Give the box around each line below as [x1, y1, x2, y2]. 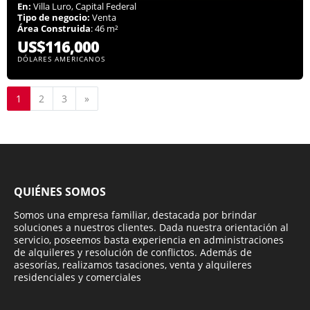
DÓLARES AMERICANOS [17, 54, 105, 64]
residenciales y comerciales [14, 271, 141, 284]
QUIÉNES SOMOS [14, 184, 106, 200]
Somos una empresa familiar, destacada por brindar [14, 208, 257, 222]
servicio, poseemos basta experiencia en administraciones [14, 233, 284, 247]
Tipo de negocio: [17, 11, 90, 24]
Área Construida [17, 22, 91, 35]
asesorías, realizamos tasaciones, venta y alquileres [14, 258, 252, 272]
